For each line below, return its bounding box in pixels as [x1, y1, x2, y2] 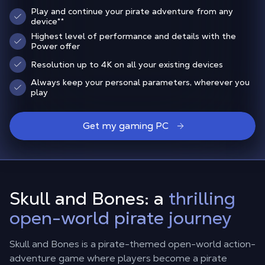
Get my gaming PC [82, 119, 169, 132]
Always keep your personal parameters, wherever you [31, 77, 250, 88]
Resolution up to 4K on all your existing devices [31, 59, 223, 70]
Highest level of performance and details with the [31, 31, 236, 41]
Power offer [31, 41, 80, 51]
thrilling [169, 187, 235, 210]
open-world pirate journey [9, 206, 231, 230]
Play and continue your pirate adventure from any [31, 6, 233, 17]
